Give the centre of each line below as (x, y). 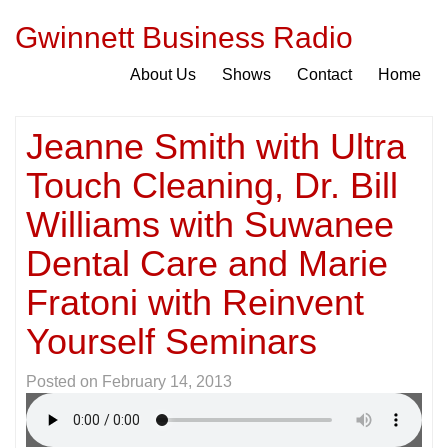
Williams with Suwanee (210, 224)
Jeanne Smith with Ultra (216, 146)
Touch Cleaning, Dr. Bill (212, 185)
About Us (163, 74)
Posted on (64, 381)
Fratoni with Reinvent (195, 302)
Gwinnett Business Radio (184, 37)
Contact (324, 74)
